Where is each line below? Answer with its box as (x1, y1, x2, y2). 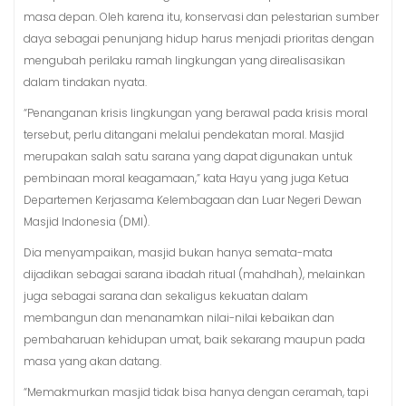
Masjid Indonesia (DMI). (24, 213, 150, 229)
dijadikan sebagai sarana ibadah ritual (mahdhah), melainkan (24, 266, 365, 282)
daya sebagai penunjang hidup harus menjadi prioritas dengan (24, 30, 374, 46)
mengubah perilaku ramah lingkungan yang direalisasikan (24, 52, 345, 68)
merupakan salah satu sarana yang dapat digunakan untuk (24, 148, 353, 164)
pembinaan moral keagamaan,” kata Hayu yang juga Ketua (24, 169, 349, 186)
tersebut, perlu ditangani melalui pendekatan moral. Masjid (24, 126, 344, 142)
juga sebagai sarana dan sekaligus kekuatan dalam (24, 287, 308, 304)
